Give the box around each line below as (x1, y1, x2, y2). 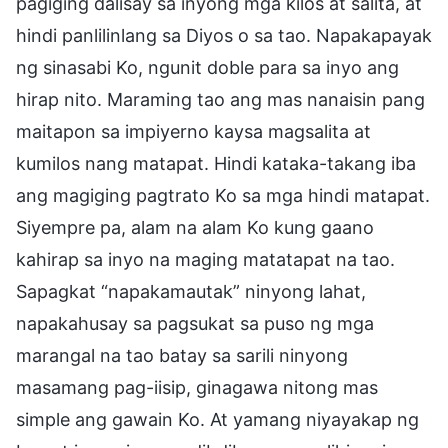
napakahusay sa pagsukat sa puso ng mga (16, 312, 374, 334)
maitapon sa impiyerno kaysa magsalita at (16, 120, 371, 142)
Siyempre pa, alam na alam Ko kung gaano (16, 216, 374, 238)
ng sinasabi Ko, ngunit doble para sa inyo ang (16, 56, 399, 78)
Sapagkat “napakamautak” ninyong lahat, (16, 280, 366, 302)
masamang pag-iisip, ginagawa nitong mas (16, 376, 378, 398)
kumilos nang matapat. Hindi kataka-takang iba (16, 152, 416, 174)
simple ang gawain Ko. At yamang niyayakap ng (16, 408, 419, 430)
